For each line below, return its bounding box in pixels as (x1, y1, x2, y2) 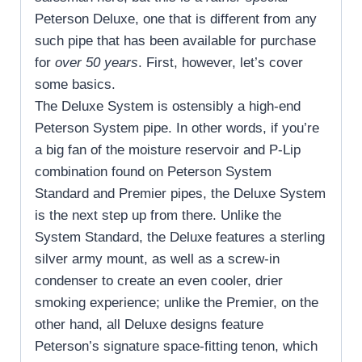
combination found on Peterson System (35, 163, 271, 179)
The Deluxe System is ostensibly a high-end (35, 98, 301, 114)
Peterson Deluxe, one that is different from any (35, 11, 317, 27)
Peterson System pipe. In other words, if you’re (35, 120, 319, 136)
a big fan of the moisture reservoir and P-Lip (35, 141, 301, 158)
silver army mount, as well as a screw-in (35, 250, 280, 267)
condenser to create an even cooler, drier (35, 272, 283, 288)
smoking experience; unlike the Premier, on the (35, 294, 318, 310)
